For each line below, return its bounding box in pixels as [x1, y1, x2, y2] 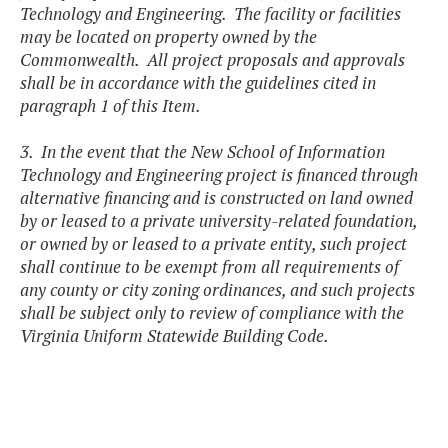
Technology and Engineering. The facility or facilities [20, 2, 401, 26]
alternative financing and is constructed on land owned [20, 186, 413, 210]
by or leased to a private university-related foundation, [20, 209, 417, 233]
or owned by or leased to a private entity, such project [20, 232, 407, 256]
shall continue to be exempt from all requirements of [20, 255, 399, 279]
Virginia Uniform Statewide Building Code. [20, 324, 329, 348]
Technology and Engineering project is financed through [20, 163, 418, 187]
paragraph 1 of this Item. [20, 94, 201, 118]
